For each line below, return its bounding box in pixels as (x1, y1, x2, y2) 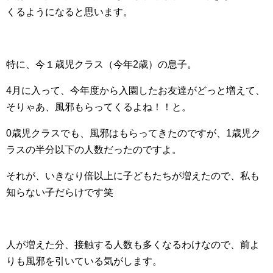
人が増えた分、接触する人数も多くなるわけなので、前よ (6, 239, 260, 250)
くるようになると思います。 (6, 7, 133, 18)
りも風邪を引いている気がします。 (6, 256, 162, 267)
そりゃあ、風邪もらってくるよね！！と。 (6, 102, 191, 113)
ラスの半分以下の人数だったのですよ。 (6, 144, 182, 155)
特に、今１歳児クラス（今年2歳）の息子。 (6, 59, 197, 70)
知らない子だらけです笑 (6, 187, 113, 198)
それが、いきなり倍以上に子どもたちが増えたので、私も (6, 171, 260, 182)
